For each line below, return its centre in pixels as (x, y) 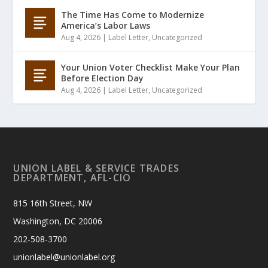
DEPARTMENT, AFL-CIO (72, 177)
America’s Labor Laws (106, 25)
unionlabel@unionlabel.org (64, 257)
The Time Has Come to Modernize (133, 14)
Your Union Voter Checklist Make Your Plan (151, 67)
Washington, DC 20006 (58, 221)
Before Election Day (103, 78)
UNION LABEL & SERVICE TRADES (97, 168)
